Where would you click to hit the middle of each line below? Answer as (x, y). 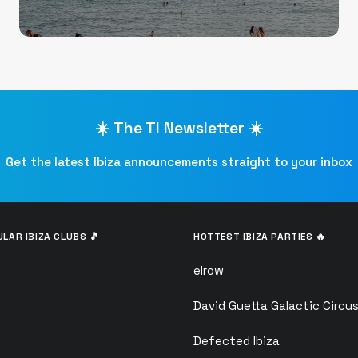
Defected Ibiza (237, 341)
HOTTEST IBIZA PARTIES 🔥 (260, 237)
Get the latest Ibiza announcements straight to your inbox (179, 162)
